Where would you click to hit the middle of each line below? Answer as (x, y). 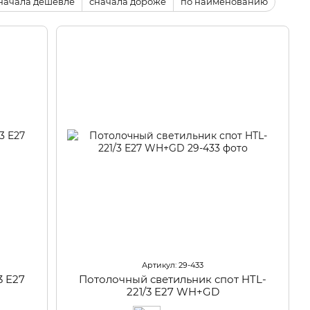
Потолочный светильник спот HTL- (173, 279)
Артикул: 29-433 (173, 265)
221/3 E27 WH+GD (173, 291)
